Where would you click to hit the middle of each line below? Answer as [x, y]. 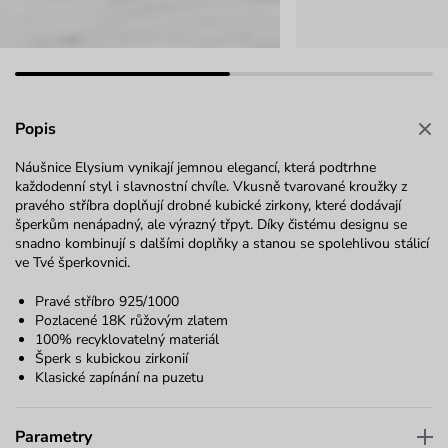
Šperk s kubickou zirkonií [111, 359]
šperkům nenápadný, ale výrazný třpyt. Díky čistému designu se [211, 225]
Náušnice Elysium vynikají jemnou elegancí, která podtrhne [195, 168]
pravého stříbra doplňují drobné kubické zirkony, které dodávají [208, 206]
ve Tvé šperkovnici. [72, 263]
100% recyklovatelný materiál [127, 340]
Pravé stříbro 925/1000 [107, 302]
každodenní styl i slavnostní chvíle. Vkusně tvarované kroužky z [211, 187]
